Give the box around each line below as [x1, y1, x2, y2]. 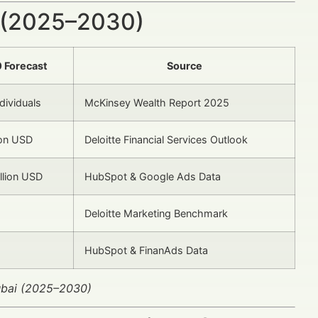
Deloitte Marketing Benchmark [84, 207, 228, 219]
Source [166, 59, 202, 72]
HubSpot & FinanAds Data [84, 243, 208, 256]
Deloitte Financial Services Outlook [84, 133, 248, 146]
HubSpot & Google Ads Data [84, 170, 221, 182]
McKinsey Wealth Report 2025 [84, 96, 229, 109]
